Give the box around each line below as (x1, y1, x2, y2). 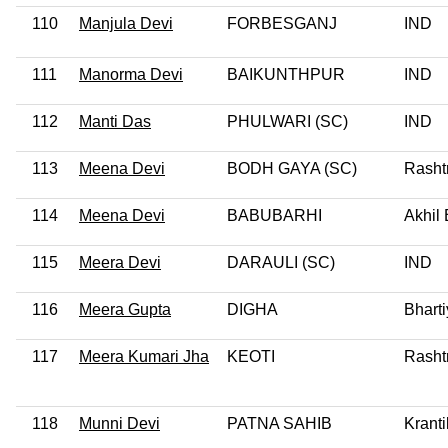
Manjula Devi (79, 14, 173, 32)
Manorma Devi (79, 65, 183, 83)
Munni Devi (79, 414, 160, 432)
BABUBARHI (227, 206, 322, 224)
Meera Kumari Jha (79, 347, 209, 365)
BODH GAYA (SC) (227, 159, 357, 177)
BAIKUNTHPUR (227, 65, 345, 83)
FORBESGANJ (227, 14, 337, 32)
